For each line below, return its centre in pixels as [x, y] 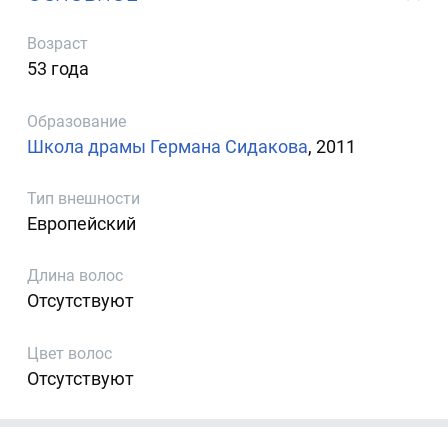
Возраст [58, 44]
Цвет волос [70, 353]
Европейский [82, 223]
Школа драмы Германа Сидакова [168, 146]
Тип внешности [84, 198]
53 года [58, 69]
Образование [77, 121]
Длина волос [75, 276]
